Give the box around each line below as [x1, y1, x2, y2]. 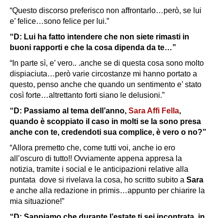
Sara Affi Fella [128, 106, 179, 115]
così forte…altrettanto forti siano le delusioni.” [10, 91, 164, 99]
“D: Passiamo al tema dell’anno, [10, 106, 128, 115]
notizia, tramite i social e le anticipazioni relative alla [10, 164, 188, 173]
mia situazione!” [10, 197, 64, 205]
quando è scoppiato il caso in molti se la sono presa [10, 117, 201, 126]
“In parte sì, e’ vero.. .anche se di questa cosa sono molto [10, 58, 204, 67]
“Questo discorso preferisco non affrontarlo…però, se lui [10, 6, 201, 15]
